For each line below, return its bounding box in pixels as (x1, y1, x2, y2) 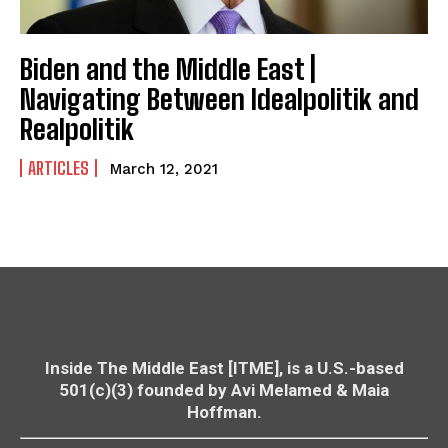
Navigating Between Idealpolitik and (20, 81, 419, 116)
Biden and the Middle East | (20, 51, 316, 86)
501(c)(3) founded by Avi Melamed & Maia (59, 379, 389, 400)
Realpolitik (20, 111, 134, 146)
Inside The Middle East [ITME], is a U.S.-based (44, 357, 404, 378)
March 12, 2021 (110, 159, 218, 178)
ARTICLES (28, 156, 89, 179)
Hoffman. (186, 401, 262, 422)
